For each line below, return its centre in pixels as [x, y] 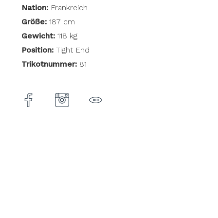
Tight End [71, 50]
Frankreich [68, 7]
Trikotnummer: [49, 64]
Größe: [34, 21]
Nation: [35, 7]
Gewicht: [38, 36]
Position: [37, 50]
